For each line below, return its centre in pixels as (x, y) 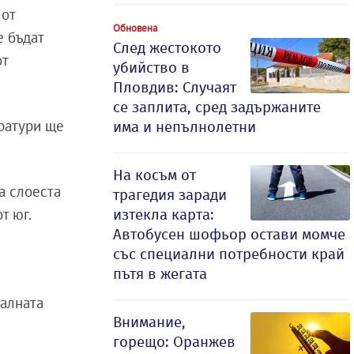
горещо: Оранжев (174, 342)
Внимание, (149, 322)
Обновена (135, 28)
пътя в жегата (160, 274)
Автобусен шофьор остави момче (229, 234)
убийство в (151, 68)
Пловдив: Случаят (175, 87)
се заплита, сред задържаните (217, 107)
